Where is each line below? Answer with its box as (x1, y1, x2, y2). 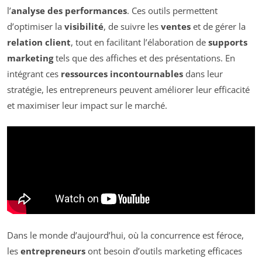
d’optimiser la (7, 20, 64, 32)
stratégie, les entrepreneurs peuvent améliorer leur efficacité (7, 83, 250, 95)
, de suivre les (104, 20, 161, 32)
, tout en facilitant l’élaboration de (71, 36, 208, 48)
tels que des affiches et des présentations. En (53, 51, 235, 64)
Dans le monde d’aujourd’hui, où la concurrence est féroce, (7, 229, 244, 241)
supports (208, 36, 247, 48)
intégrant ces (7, 67, 61, 80)
